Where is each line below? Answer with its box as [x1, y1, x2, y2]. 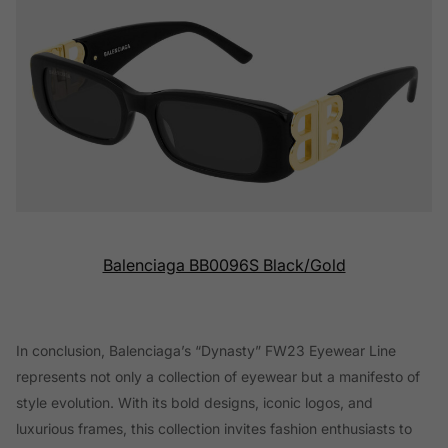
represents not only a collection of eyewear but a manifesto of [16, 368, 420, 386]
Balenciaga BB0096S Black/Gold [102, 255, 346, 276]
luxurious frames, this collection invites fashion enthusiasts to [16, 420, 412, 438]
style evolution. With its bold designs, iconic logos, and [16, 394, 373, 412]
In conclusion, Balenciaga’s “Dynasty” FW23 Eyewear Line [16, 342, 396, 360]
